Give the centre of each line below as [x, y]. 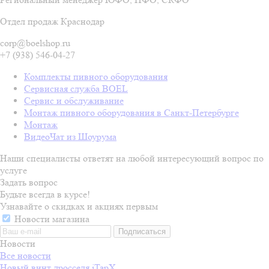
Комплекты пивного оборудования [96, 76]
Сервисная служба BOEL [76, 88]
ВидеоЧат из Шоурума [70, 136]
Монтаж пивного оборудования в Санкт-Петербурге [131, 112]
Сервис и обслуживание [74, 100]
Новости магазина [51, 219]
